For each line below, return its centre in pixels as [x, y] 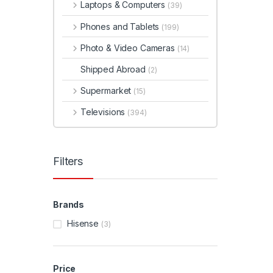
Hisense [83, 224]
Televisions [104, 112]
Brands [69, 205]
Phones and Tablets [121, 26]
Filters [68, 161]
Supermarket [107, 91]
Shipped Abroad [114, 69]
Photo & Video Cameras [129, 48]
